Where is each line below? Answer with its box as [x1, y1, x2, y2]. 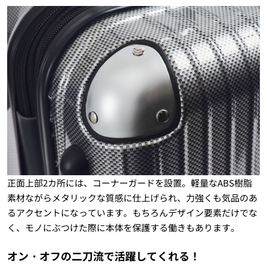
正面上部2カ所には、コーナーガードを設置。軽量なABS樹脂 [7, 176, 252, 189]
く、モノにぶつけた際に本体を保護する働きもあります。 [7, 221, 240, 234]
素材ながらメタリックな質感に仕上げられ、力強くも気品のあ [7, 191, 257, 204]
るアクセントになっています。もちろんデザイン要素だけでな [7, 206, 257, 219]
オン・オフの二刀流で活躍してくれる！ [7, 247, 200, 263]
